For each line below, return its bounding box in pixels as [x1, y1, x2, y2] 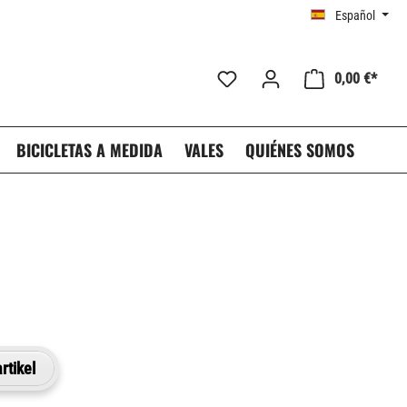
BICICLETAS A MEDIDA [15, 138, 163, 162]
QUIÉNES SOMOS [244, 138, 354, 162]
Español [335, 8, 376, 23]
